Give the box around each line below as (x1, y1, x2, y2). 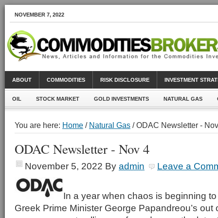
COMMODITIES (47, 77, 85, 83)
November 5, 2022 (25, 161, 103, 171)
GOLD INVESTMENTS (94, 96, 149, 102)
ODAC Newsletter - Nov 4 (15, 140, 149, 158)
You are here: (15, 121, 62, 129)
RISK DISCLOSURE (100, 77, 149, 83)
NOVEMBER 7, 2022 (15, 12, 64, 18)
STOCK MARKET (36, 96, 79, 102)
